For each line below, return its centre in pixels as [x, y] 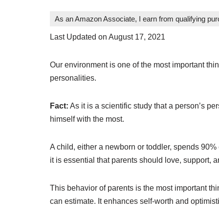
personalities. [73, 78]
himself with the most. [87, 119]
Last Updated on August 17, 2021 [108, 37]
